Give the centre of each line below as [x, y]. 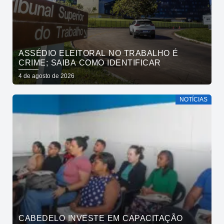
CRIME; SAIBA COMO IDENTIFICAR [90, 62]
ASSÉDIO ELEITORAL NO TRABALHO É [98, 53]
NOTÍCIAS [193, 99]
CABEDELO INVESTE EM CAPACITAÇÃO [101, 218]
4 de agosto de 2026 [46, 76]
